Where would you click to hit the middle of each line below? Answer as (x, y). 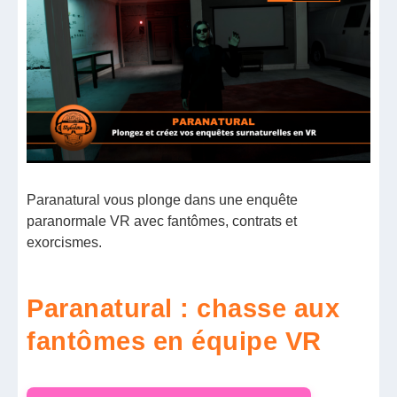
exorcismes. (65, 243)
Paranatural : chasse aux (183, 308)
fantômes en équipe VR (174, 341)
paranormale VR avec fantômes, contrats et (162, 222)
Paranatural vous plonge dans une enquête (163, 200)
